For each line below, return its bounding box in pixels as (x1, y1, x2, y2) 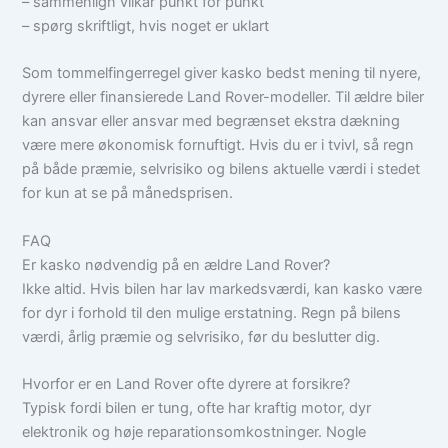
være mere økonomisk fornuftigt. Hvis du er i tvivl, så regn (22, 136, 415, 155)
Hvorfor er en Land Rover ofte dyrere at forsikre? (22, 375, 351, 394)
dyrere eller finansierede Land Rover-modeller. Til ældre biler (22, 88, 425, 107)
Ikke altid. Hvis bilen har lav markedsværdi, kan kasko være (22, 279, 423, 298)
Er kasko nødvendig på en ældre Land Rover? (22, 255, 331, 274)
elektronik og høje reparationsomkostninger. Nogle (22, 423, 367, 442)
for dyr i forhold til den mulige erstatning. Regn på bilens (22, 303, 402, 322)
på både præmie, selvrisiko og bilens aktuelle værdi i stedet (22, 160, 421, 179)
